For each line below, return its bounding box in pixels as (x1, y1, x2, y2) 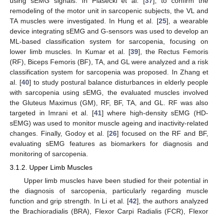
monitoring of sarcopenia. (10, 149, 88, 158)
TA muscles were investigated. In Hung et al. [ (10, 17, 159, 25)
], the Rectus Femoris (138, 47, 209, 55)
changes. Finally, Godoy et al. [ (10, 129, 109, 137)
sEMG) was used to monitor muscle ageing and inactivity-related (10, 119, 208, 127)
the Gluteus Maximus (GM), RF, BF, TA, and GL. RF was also (10, 98, 208, 107)
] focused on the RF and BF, (117, 129, 209, 137)
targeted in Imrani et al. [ (10, 109, 94, 117)
